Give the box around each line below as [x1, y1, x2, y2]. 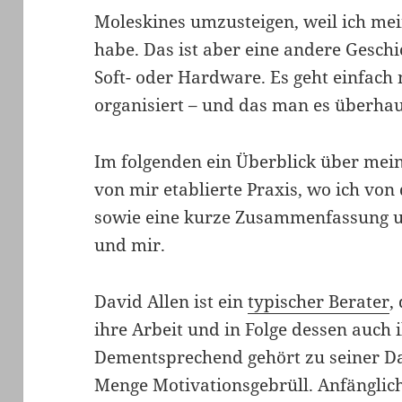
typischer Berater [248, 290, 390, 314]
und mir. [94, 233, 166, 258]
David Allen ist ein [94, 290, 249, 314]
